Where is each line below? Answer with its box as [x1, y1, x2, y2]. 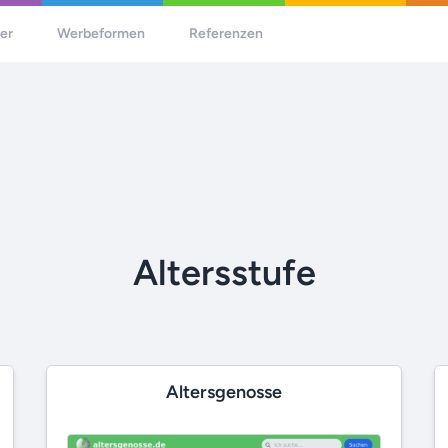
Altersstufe [132, 250, 316, 294]
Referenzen [189, 25, 264, 42]
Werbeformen [57, 25, 146, 42]
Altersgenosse [165, 380, 282, 403]
